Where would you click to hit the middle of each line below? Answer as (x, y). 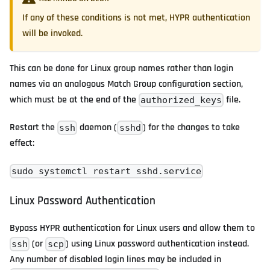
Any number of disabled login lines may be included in (115, 260)
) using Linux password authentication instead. (157, 244)
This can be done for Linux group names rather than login (121, 69)
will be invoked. (52, 34)
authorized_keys (181, 100)
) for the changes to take (191, 128)
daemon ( (97, 128)
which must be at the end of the (74, 100)
